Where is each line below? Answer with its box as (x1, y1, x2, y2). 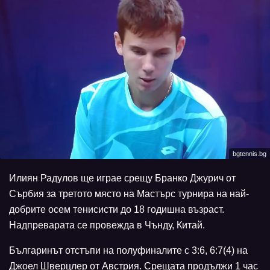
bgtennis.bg (233, 150, 266, 158)
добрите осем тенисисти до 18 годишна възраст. (9, 204, 224, 215)
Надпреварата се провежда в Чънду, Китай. (9, 220, 205, 231)
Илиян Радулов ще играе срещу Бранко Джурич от (9, 173, 236, 184)
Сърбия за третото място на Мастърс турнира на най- (9, 189, 249, 199)
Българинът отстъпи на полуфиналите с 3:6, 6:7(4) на (9, 245, 248, 256)
